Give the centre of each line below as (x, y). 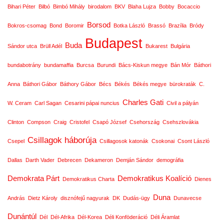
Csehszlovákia (180, 122)
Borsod (99, 25)
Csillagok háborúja (62, 140)
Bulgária (180, 46)
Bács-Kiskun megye (143, 65)
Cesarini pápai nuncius (92, 103)
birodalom (100, 6)
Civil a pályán (182, 103)
